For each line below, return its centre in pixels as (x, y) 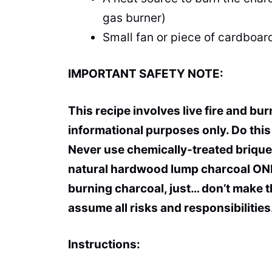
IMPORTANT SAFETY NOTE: (146, 74)
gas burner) (134, 18)
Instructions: (104, 245)
